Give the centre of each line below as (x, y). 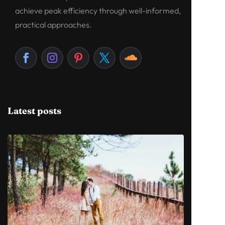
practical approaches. (53, 25)
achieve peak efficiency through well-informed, (98, 11)
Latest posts (34, 111)
